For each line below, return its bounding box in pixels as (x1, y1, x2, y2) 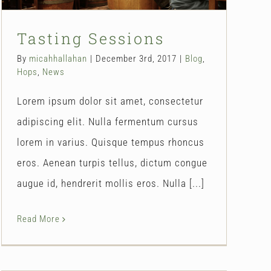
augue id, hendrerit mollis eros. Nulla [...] (17, 177, 204, 189)
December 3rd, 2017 (96, 53, 177, 64)
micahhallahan (29, 53, 87, 64)
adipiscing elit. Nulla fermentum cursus (17, 115, 198, 128)
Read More (17, 213, 60, 224)
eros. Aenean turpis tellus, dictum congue (17, 156, 207, 169)
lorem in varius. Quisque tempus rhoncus (17, 135, 204, 148)
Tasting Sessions (17, 28, 165, 48)
